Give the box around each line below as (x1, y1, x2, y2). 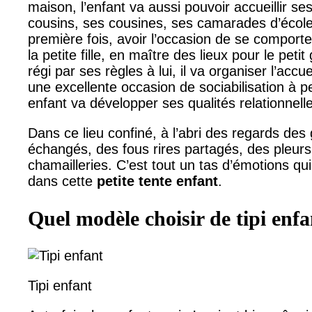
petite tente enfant (97, 173, 218, 189)
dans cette (28, 173, 97, 189)
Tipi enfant (28, 278, 92, 294)
